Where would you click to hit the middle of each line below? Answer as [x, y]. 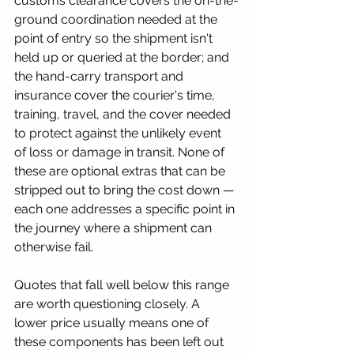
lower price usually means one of [113, 322]
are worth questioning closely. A [109, 303]
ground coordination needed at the [117, 19]
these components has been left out [121, 341]
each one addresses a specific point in [126, 209]
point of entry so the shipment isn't [115, 38]
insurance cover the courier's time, [116, 95]
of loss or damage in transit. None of [121, 152]
